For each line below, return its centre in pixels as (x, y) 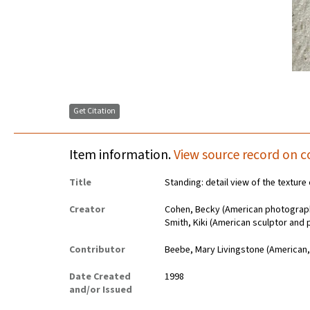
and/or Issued (101, 290)
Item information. (121, 155)
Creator (87, 210)
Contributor (97, 250)
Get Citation (94, 111)
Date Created (100, 277)
